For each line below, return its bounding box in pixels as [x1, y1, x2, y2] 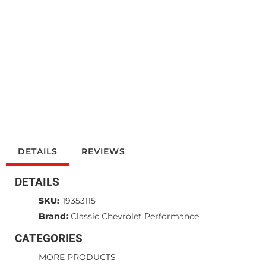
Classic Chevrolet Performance [71, 211, 199, 222]
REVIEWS [81, 146, 125, 157]
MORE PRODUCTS [39, 252, 116, 263]
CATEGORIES [15, 232, 83, 246]
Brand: [39, 211, 68, 222]
